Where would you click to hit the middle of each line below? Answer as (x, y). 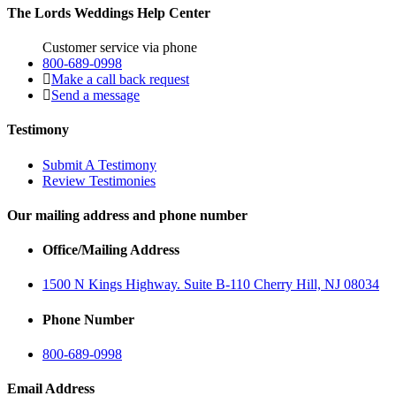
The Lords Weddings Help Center (109, 12)
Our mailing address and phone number (127, 215)
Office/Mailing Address (111, 250)
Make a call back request (120, 80)
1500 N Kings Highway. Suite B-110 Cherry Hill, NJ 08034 (211, 285)
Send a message (95, 95)
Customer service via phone (120, 48)
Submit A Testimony (99, 164)
